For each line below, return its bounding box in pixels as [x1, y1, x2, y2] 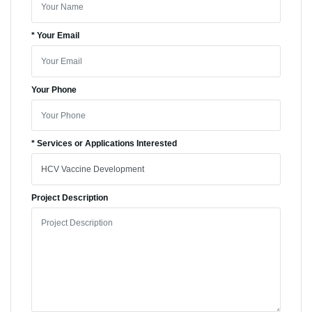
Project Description [31, 193, 108, 203]
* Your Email [31, 31, 79, 41]
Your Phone [31, 84, 77, 95]
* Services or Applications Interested [31, 139, 177, 149]
